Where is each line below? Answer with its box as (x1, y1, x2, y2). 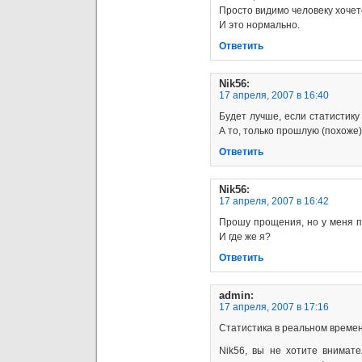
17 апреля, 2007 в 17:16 (219, 301, 329, 313)
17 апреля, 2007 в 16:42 (219, 195, 329, 207)
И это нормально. (219, 19, 300, 31)
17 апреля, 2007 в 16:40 (219, 89, 329, 101)
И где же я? (219, 230, 271, 242)
